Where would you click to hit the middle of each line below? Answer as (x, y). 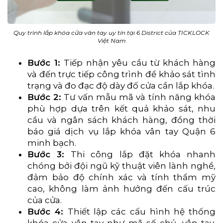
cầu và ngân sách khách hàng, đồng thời (121, 120)
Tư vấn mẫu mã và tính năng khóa (139, 97)
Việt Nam (111, 40)
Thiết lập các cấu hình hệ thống (141, 211)
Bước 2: (45, 97)
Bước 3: (49, 154)
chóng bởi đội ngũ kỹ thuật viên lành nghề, (121, 166)
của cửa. (45, 200)
